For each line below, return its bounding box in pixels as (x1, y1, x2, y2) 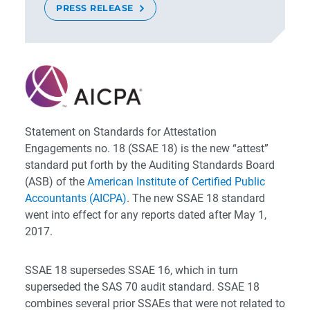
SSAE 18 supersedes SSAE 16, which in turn (25, 264, 238, 277)
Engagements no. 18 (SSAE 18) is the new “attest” (25, 142, 268, 156)
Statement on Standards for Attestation (25, 125, 217, 139)
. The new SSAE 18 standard (127, 192, 265, 206)
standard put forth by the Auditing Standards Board (25, 158, 275, 172)
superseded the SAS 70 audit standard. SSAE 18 (25, 280, 259, 294)
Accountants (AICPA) (25, 192, 127, 206)
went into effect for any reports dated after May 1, (25, 208, 266, 222)
